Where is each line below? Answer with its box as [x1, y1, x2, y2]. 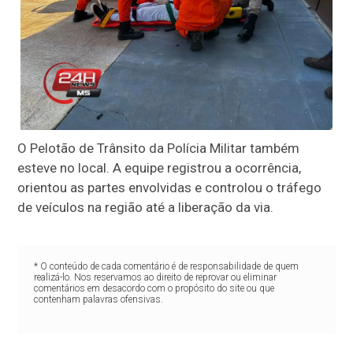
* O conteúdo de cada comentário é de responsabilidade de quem [33, 260, 299, 272]
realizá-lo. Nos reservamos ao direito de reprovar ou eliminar [33, 271, 277, 283]
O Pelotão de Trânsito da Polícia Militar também [17, 139, 300, 156]
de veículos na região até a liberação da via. [17, 199, 274, 215]
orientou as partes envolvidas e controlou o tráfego [17, 179, 322, 195]
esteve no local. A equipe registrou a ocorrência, [17, 159, 302, 176]
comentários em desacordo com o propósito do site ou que [33, 282, 274, 294]
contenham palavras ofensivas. [33, 293, 163, 305]
